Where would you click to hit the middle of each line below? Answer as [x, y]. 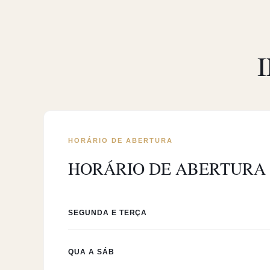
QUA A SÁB [91, 252]
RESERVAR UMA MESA [97, 90]
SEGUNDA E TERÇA [108, 213]
